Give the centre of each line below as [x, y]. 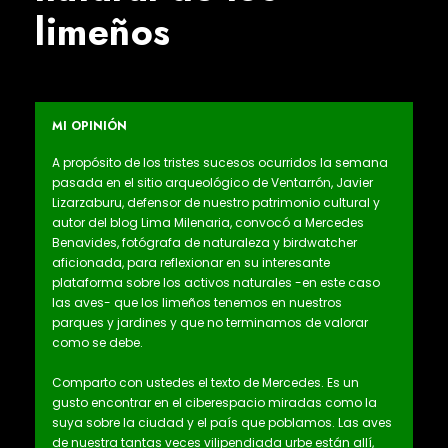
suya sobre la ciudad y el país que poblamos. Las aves [222, 423]
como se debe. [97, 343]
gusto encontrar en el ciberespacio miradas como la [214, 403]
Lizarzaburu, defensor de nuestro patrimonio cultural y [216, 203]
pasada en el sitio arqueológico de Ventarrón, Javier [212, 183]
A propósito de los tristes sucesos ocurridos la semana [220, 163]
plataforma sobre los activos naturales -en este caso [216, 283]
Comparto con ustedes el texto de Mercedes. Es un [205, 383]
